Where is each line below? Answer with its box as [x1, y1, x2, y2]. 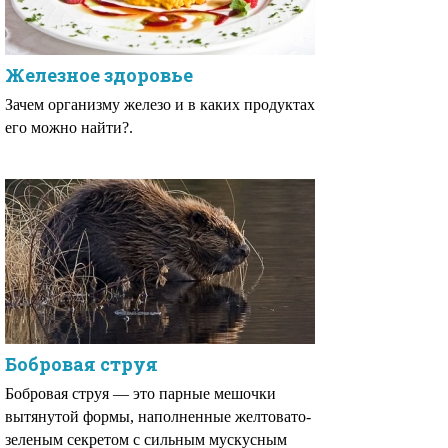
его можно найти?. [5, 119, 133, 136]
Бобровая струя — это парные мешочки [5, 385, 276, 402]
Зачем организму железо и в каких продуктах [5, 96, 315, 113]
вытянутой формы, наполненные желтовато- [5, 408, 311, 425]
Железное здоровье [5, 63, 193, 87]
